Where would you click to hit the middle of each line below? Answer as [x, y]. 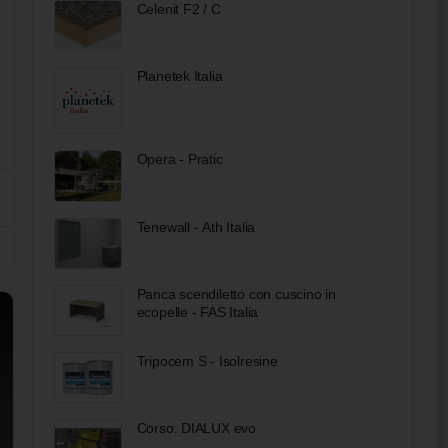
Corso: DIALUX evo [196, 428]
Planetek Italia [179, 75]
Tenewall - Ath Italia [196, 226]
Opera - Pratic [179, 159]
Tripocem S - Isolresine [207, 360]
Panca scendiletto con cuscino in [236, 293]
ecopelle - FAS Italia [197, 311]
